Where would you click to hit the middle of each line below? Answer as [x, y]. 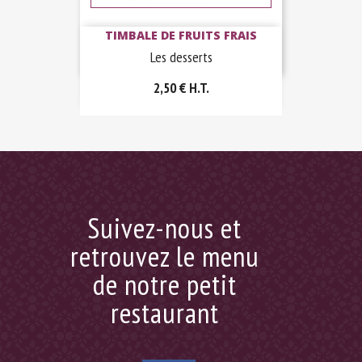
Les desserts [181, 57]
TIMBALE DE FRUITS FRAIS [181, 36]
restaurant [164, 313]
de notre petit [164, 285]
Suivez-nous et [165, 228]
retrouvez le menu [164, 257]
